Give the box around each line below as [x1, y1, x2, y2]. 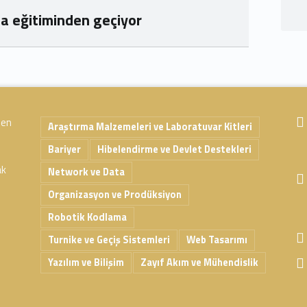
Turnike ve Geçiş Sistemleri [47, 232, 170, 248]
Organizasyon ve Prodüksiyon [47, 186, 182, 202]
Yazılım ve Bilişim [47, 255, 124, 271]
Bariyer [47, 141, 81, 157]
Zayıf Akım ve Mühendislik [140, 255, 258, 271]
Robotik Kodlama [47, 210, 127, 225]
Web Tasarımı [186, 232, 247, 248]
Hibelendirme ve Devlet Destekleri [97, 141, 251, 157]
